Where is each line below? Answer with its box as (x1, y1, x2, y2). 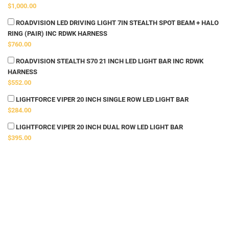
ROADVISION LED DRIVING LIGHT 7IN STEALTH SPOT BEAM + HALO (14, 19, 219, 27)
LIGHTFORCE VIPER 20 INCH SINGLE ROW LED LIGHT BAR (14, 96, 189, 104)
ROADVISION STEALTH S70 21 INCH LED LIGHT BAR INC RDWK (14, 57, 203, 65)
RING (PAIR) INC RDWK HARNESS (8, 30, 107, 38)
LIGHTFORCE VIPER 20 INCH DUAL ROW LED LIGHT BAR (14, 123, 183, 131)
